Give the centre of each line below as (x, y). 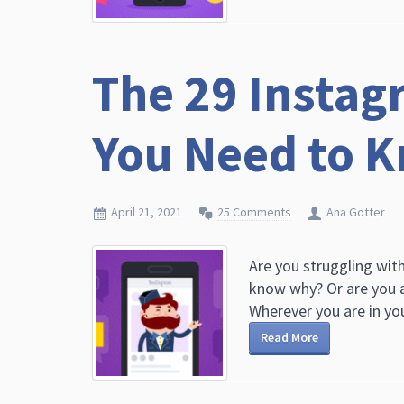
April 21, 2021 (147, 212)
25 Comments (254, 212)
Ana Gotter (356, 212)
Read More (289, 337)
